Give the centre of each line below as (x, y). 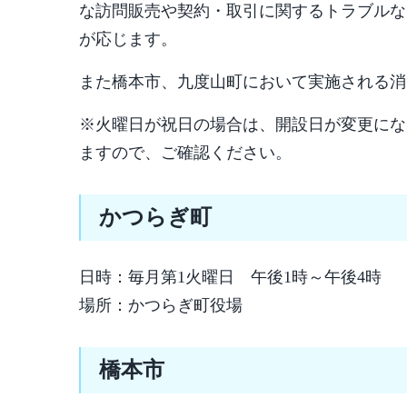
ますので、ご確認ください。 (185, 153)
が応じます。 (128, 39)
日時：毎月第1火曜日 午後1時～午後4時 (230, 277)
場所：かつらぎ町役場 (161, 305)
